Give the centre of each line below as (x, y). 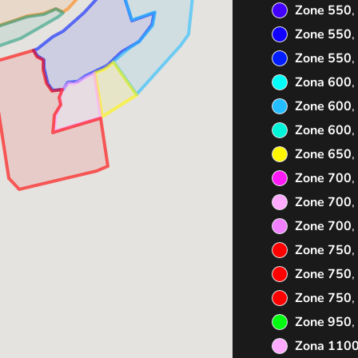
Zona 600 (324, 82)
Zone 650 (324, 154)
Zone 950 (324, 322)
